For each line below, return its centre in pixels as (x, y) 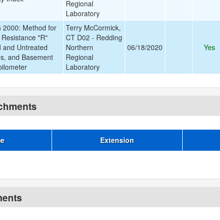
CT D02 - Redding (94, 37)
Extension (117, 140)
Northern (79, 47)
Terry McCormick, (93, 27)
